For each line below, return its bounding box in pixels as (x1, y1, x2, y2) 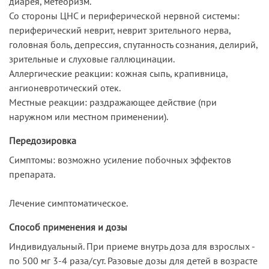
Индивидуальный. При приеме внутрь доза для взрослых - (9, 240, 255, 252)
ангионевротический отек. (9, 81, 121, 94)
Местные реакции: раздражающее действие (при (9, 95, 217, 108)
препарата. (9, 168, 55, 180)
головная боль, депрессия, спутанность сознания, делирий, (9, 38, 258, 50)
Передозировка (9, 134, 76, 147)
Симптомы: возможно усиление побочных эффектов (9, 153, 231, 166)
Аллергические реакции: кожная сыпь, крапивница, (9, 67, 228, 79)
